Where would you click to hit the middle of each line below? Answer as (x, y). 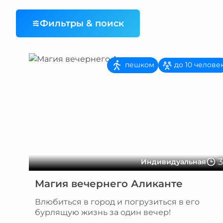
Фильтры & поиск (82, 23)
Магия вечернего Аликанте (109, 184)
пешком (139, 64)
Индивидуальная (174, 162)
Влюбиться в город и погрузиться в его (117, 202)
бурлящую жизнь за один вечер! (103, 212)
